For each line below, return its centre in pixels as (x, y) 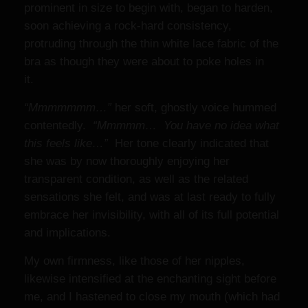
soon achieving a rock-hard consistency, (128, 26)
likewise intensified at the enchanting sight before (150, 279)
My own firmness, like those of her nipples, (134, 261)
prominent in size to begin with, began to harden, (148, 8)
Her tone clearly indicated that (192, 143)
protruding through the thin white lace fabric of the (151, 44)
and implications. (71, 233)
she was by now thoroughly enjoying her (127, 161)
